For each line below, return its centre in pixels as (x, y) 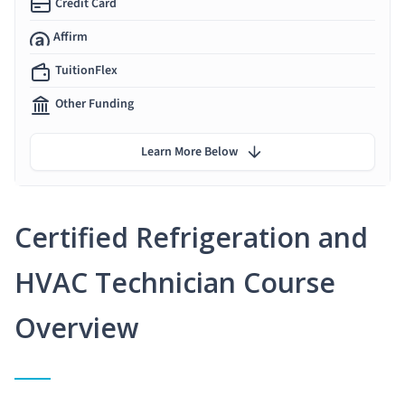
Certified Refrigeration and (191, 237)
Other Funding (94, 104)
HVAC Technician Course (175, 282)
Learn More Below (189, 151)
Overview (76, 327)
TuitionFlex (86, 70)
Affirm (71, 37)
